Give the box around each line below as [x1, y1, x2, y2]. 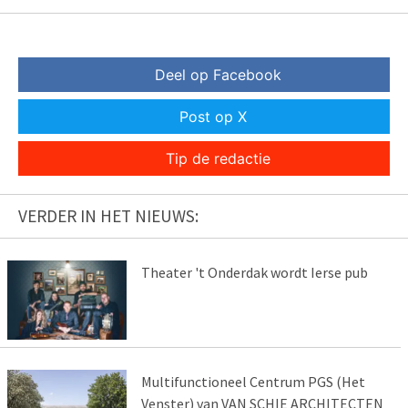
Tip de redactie [165, 149, 270, 168]
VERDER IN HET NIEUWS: [18, 205, 199, 228]
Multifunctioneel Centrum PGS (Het [140, 372, 365, 391]
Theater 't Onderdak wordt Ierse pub [140, 263, 368, 282]
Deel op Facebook [154, 66, 281, 85]
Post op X [179, 107, 247, 127]
